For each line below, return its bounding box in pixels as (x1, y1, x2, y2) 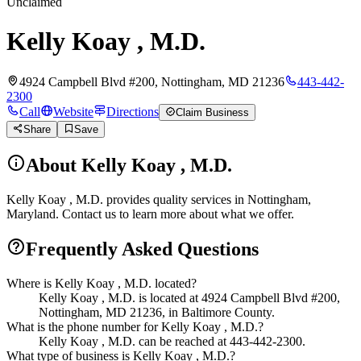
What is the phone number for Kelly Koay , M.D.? (6, 319, 263, 334)
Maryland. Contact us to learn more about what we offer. (6, 206, 294, 221)
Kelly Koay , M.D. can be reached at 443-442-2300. (39, 334, 305, 348)
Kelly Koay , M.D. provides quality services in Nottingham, (6, 192, 311, 206)
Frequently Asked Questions (26, 238, 259, 259)
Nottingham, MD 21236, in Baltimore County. (39, 305, 275, 319)
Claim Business (176, 106, 249, 118)
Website (53, 104, 93, 118)
